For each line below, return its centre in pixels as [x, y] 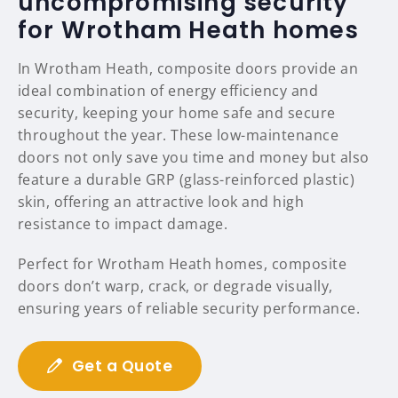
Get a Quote [122, 366]
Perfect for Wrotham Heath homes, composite [183, 264]
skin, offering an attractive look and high [161, 202]
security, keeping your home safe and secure [177, 113]
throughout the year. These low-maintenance [179, 135]
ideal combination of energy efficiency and [168, 91]
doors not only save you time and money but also [194, 158]
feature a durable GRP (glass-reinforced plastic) [187, 180]
